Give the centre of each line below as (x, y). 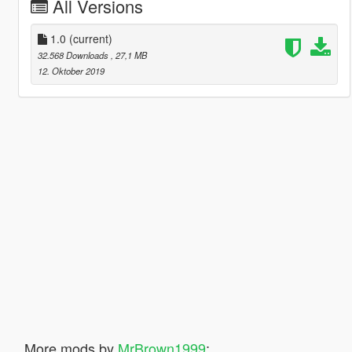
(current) (90, 38)
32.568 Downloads (74, 55)
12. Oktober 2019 (71, 70)
